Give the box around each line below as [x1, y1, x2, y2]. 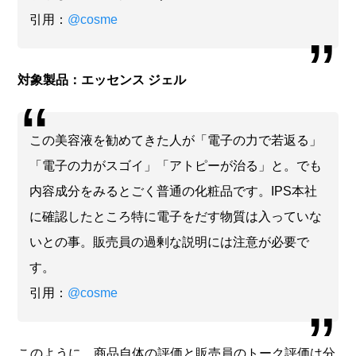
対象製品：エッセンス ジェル [17, 72, 187, 87]
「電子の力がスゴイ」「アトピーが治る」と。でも [29, 158, 323, 172]
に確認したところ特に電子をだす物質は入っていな [29, 209, 323, 223]
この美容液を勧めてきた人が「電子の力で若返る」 [29, 133, 323, 147]
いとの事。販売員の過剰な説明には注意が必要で [29, 234, 310, 249]
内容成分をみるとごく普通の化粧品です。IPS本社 [29, 184, 318, 198]
